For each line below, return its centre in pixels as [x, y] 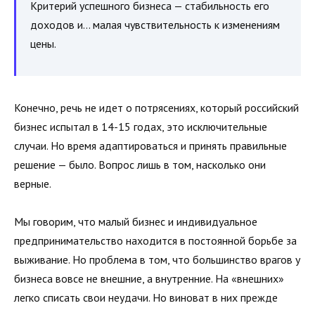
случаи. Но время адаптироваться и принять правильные [150, 146]
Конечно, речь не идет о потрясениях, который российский [156, 108]
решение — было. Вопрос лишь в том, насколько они [140, 165]
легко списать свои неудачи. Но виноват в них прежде [146, 298]
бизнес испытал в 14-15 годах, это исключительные [141, 127]
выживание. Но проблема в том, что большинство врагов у [157, 260]
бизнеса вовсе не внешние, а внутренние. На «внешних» [149, 279]
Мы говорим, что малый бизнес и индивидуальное [136, 222]
